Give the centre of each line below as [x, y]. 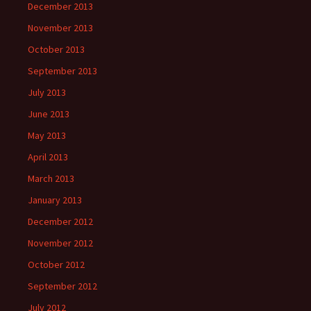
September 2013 [62, 71]
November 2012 [60, 243]
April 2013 [48, 157]
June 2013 [49, 114]
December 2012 [60, 221]
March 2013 [51, 178]
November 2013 [60, 28]
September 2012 [62, 286]
